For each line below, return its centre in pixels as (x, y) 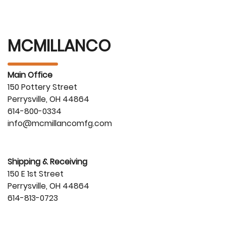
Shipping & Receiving (47, 161)
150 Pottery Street (42, 87)
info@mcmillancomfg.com (60, 123)
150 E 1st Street (36, 174)
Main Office (30, 75)
